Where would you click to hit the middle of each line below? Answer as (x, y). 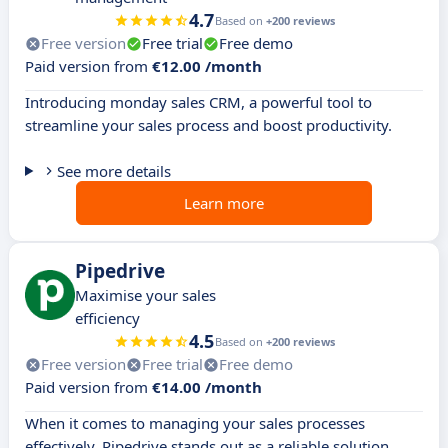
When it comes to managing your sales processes (195, 423)
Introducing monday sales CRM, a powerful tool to (198, 102)
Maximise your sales (145, 295)
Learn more (224, 203)
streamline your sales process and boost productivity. (208, 125)
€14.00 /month (207, 387)
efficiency (107, 318)
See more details (113, 171)
